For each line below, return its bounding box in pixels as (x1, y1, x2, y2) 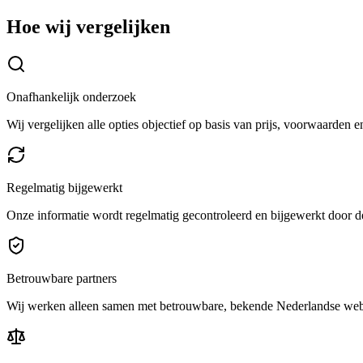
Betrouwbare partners (6, 271, 117, 285)
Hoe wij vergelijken (6, 15, 170, 37)
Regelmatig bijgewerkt (6, 180, 122, 194)
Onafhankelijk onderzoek (6, 89, 136, 104)
